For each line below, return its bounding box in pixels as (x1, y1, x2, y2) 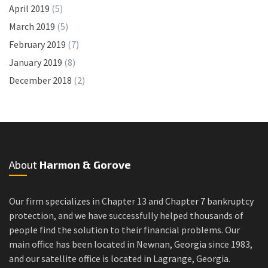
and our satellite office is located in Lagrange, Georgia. (9, 252, 230, 264)
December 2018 (9, 74, 72, 86)
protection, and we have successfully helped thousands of (9, 209, 243, 221)
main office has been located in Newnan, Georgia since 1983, (9, 237, 252, 250)
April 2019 (9, 2, 50, 14)
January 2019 (9, 56, 62, 68)
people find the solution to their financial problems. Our (9, 223, 240, 236)
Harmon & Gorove (39, 157, 131, 171)
